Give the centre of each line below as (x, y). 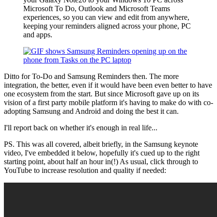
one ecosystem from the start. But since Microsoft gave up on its (101, 93)
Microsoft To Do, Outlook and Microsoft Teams (97, 8)
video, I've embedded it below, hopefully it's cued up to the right (102, 153)
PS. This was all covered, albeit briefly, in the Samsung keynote (101, 144)
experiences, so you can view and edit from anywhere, (106, 17)
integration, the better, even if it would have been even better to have (108, 85)
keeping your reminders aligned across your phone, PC (107, 26)
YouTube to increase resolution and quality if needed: (85, 170)
